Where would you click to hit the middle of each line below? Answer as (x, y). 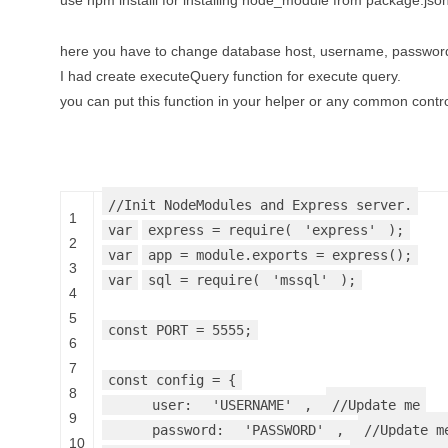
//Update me (376, 405)
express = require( (220, 230)
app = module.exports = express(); (280, 255)
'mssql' (300, 280)
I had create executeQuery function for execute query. (230, 76)
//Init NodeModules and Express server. (260, 205)
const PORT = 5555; (180, 330)
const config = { (172, 380)
